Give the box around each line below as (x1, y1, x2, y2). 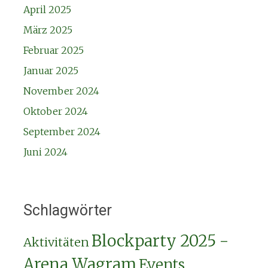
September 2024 (23, 126, 100, 138)
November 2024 (23, 85, 99, 98)
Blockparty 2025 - (91, 231, 229, 251)
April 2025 (23, 4, 71, 16)
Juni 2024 (23, 146, 68, 159)
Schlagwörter (23, 202, 112, 220)
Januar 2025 (23, 65, 78, 77)
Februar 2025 (23, 44, 84, 57)
